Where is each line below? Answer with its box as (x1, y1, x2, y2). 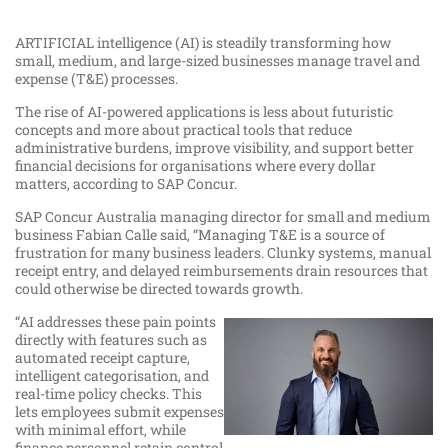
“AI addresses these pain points (15, 312, 216, 332)
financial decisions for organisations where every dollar (15, 156, 376, 176)
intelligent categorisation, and (15, 366, 209, 386)
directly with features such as (15, 330, 207, 350)
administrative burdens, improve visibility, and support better (15, 138, 414, 158)
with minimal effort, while (15, 420, 186, 440)
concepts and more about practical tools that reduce (15, 120, 352, 140)
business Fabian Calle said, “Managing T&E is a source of (15, 225, 385, 245)
